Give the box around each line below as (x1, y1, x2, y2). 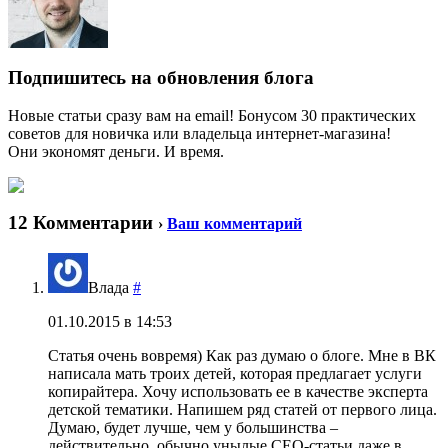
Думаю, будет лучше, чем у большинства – (48, 418, 338, 436)
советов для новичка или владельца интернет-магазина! (8, 125, 391, 143)
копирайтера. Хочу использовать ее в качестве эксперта (48, 382, 428, 400)
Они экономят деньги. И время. (8, 143, 224, 161)
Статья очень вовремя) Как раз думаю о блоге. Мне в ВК (48, 346, 436, 364)
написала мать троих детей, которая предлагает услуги (48, 364, 422, 382)
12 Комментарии (8, 212, 158, 234)
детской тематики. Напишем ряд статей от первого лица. (48, 400, 437, 418)
